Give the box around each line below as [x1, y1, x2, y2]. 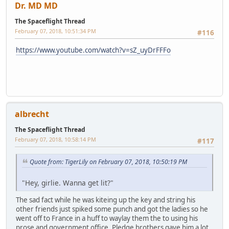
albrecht [15, 108, 49, 120]
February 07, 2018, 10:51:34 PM [15, 27, 96, 35]
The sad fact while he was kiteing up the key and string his [16, 195, 195, 204]
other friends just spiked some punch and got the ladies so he [16, 204, 208, 214]
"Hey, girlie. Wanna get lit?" [22, 177, 113, 188]
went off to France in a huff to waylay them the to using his [16, 213, 198, 223]
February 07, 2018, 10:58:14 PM [15, 135, 96, 143]
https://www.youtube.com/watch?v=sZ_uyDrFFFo [16, 45, 171, 55]
